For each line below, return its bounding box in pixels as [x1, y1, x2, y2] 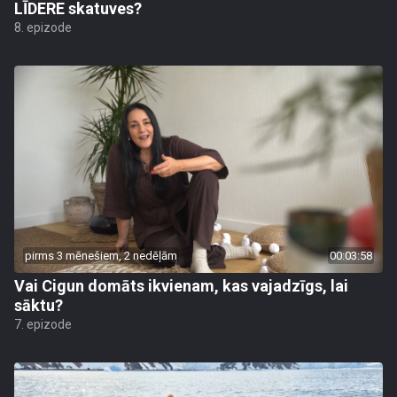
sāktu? [14, 296, 63, 315]
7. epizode [14, 317, 72, 331]
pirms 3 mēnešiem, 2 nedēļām [25, 249, 177, 262]
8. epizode [14, 20, 72, 35]
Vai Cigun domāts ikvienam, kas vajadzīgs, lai [14, 276, 348, 295]
